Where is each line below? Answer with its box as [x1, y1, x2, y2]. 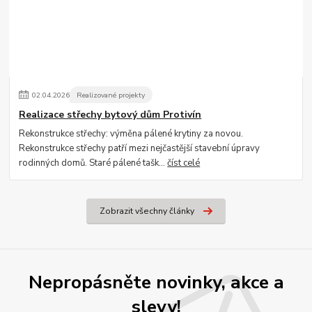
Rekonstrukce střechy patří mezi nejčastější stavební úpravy [19, 141, 260, 155]
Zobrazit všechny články [99, 205, 194, 217]
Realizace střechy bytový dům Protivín [19, 108, 202, 122]
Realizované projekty [77, 89, 146, 100]
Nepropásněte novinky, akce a [28, 270, 284, 295]
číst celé [167, 156, 201, 169]
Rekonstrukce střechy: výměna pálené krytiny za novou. [19, 127, 244, 140]
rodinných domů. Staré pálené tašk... [19, 156, 168, 169]
